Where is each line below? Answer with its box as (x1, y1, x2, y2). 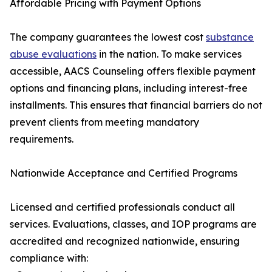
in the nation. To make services (97, 48, 242, 61)
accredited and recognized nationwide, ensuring (10, 235, 240, 248)
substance (206, 31, 254, 44)
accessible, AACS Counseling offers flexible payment (10, 65, 256, 78)
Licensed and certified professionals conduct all (10, 201, 235, 214)
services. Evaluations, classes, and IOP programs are (10, 218, 257, 231)
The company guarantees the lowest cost (10, 31, 206, 44)
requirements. (10, 133, 73, 146)
